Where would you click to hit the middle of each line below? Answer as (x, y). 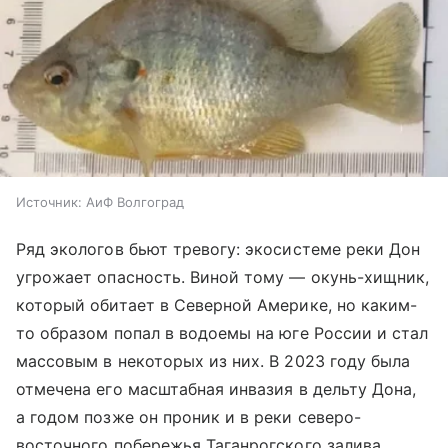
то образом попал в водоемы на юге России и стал (222, 332)
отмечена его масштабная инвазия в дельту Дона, (216, 388)
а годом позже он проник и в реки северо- (188, 416)
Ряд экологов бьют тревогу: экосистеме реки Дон (218, 248)
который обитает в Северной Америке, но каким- (217, 304)
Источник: (49, 201)
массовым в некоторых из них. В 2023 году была (213, 360)
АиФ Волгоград (135, 201)
